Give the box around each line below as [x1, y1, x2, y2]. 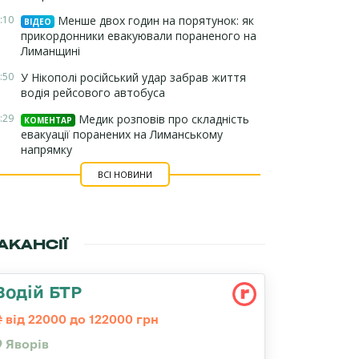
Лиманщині [21, 43, 80, 58]
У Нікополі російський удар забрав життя [21, 70, 246, 85]
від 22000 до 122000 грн [2, 313, 159, 326]
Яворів [2, 337, 49, 351]
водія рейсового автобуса [21, 85, 165, 100]
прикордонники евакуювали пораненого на [21, 28, 256, 43]
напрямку [21, 142, 72, 157]
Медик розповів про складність [75, 111, 249, 127]
